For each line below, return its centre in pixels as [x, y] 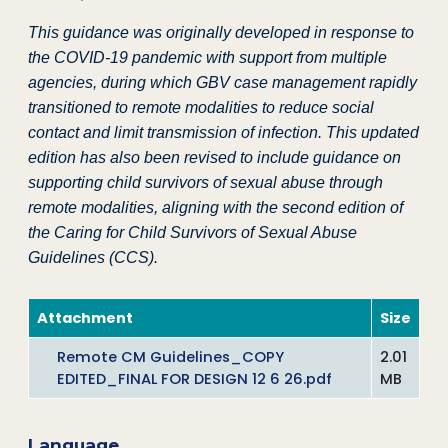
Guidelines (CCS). [93, 258]
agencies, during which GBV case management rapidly [222, 83]
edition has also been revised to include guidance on [214, 158]
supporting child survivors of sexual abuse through [205, 183]
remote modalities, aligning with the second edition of [215, 208]
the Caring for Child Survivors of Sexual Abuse [192, 233]
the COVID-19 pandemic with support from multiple [207, 58]
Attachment [85, 317]
